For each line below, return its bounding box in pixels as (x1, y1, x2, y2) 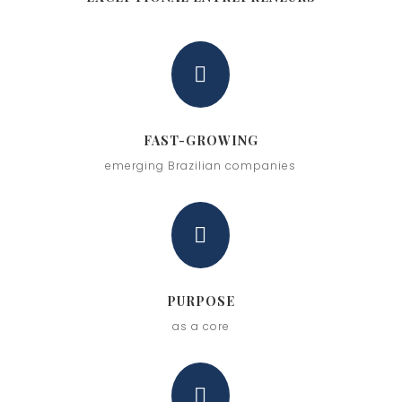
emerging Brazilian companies (105, 157, 297, 173)
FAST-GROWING (143, 131, 258, 149)
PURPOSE (166, 292, 235, 310)
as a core (171, 318, 230, 334)
